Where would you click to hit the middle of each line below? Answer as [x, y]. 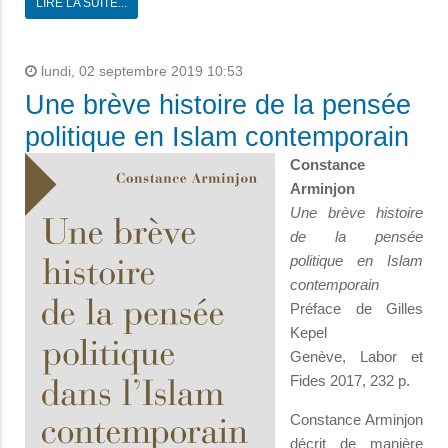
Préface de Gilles [356, 308]
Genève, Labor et [356, 356]
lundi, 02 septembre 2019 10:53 [140, 71]
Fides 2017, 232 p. [350, 380]
